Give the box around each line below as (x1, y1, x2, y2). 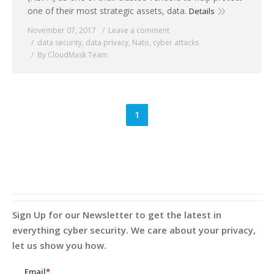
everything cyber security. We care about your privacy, (12, 224, 256, 236)
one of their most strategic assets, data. (28, 5, 189, 17)
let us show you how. (12, 239, 106, 251)
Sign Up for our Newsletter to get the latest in (12, 209, 221, 221)
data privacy (86, 37, 128, 48)
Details (189, 6, 215, 17)
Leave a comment (108, 25, 169, 35)
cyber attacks (153, 37, 199, 48)
